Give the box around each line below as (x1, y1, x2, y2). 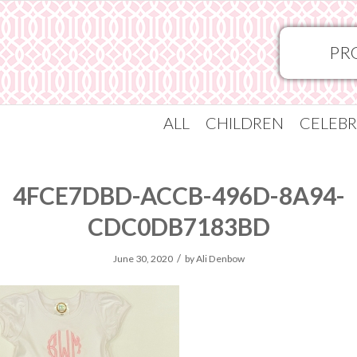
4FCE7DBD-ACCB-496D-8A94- (12, 181, 345, 210)
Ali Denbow (195, 253, 245, 265)
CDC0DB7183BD (87, 212, 270, 241)
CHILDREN (206, 113, 284, 132)
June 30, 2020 (112, 253, 173, 265)
